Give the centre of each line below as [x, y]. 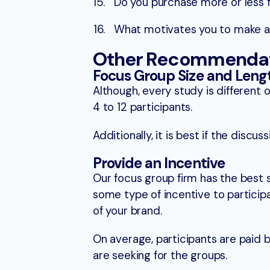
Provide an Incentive [159, 163]
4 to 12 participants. [143, 108]
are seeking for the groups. [160, 256]
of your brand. [127, 211]
